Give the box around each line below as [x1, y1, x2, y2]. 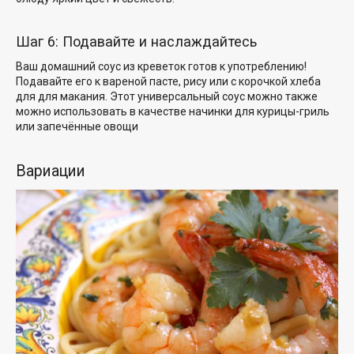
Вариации [16, 162, 85, 181]
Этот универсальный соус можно [110, 90, 283, 104]
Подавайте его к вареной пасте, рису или [16, 75, 231, 88]
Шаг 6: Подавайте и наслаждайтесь [16, 33, 257, 51]
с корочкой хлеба [231, 75, 321, 88]
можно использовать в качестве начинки [16, 105, 235, 119]
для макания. [36, 90, 110, 104]
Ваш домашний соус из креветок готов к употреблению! [16, 60, 307, 73]
